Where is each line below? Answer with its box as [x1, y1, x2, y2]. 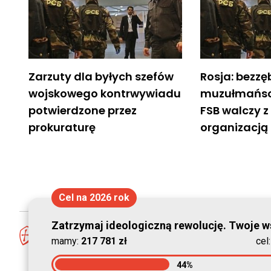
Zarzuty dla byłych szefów [28, 68, 174, 84]
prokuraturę [28, 119, 96, 135]
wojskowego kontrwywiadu [28, 85, 181, 101]
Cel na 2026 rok [58, 192, 129, 203]
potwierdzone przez [28, 102, 137, 118]
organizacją [200, 119, 269, 135]
